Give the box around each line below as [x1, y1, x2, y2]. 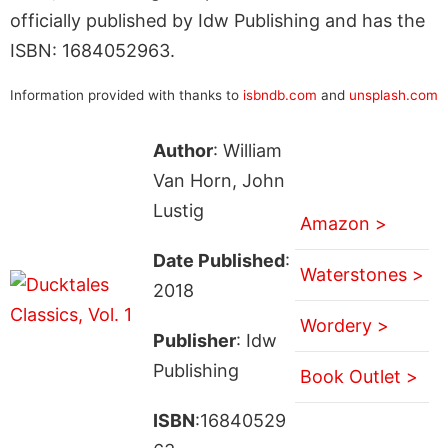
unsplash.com [349, 86, 438, 103]
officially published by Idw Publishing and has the [10, 9, 425, 31]
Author [152, 139, 213, 161]
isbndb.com [243, 86, 317, 103]
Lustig [152, 199, 204, 221]
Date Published [152, 249, 285, 271]
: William [212, 139, 282, 161]
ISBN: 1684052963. [10, 39, 175, 61]
